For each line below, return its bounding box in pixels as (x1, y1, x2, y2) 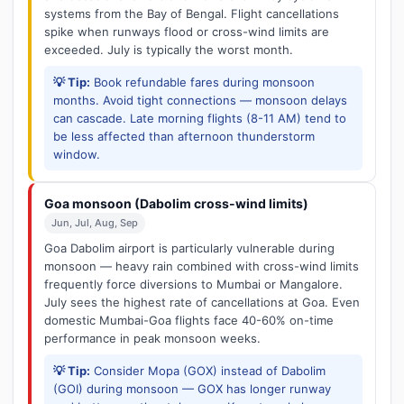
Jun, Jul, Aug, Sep (51, 216, 138, 229)
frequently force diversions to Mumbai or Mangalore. (44, 277, 343, 291)
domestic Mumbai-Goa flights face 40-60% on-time (44, 313, 334, 327)
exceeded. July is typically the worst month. (44, 42, 293, 57)
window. (53, 147, 100, 161)
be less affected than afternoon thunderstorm (53, 129, 315, 143)
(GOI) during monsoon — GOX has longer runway (53, 381, 331, 396)
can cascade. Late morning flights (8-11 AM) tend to (53, 111, 346, 125)
